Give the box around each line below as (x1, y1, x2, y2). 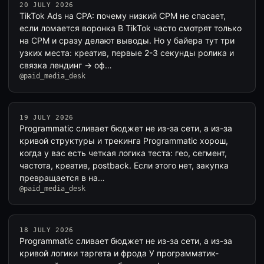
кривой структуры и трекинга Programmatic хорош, (19, 136, 228, 146)
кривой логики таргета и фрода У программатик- (19, 248, 219, 258)
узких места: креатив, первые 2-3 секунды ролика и (19, 48, 234, 58)
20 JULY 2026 (19, 1, 74, 9)
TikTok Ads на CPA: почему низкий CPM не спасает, (19, 11, 226, 21)
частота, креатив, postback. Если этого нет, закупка (19, 160, 229, 170)
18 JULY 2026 (19, 226, 74, 234)
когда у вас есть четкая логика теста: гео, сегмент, (19, 148, 227, 158)
